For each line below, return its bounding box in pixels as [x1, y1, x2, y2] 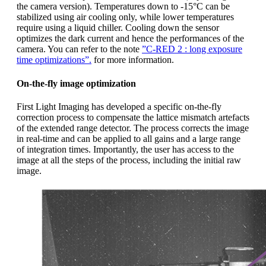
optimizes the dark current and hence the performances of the [17, 33, 244, 44]
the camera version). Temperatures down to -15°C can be [17, 1, 230, 12]
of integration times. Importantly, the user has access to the [17, 144, 234, 154]
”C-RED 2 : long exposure [142, 44, 242, 55]
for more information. [91, 55, 174, 65]
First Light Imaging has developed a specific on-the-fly [17, 101, 221, 112]
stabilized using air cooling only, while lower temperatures [17, 12, 234, 23]
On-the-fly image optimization [17, 78, 136, 88]
